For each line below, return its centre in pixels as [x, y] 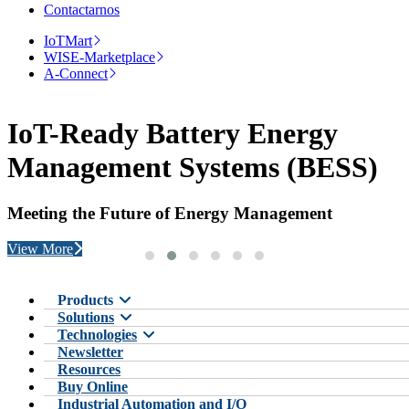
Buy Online [93, 386]
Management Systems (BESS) [193, 167]
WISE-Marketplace [100, 58]
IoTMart [68, 41]
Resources [89, 369]
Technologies [97, 334]
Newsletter [90, 351]
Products [85, 299]
